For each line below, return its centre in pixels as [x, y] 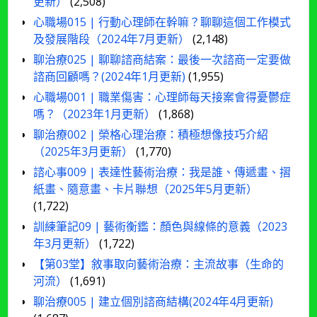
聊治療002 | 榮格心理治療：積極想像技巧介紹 [151, 135]
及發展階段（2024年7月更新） [112, 39]
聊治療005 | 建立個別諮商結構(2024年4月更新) [154, 302]
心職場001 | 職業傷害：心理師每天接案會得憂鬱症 [162, 97]
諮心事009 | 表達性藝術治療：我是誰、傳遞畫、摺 [162, 172]
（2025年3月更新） [83, 152]
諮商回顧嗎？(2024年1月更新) [110, 77]
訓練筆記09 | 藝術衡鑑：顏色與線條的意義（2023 [161, 227]
